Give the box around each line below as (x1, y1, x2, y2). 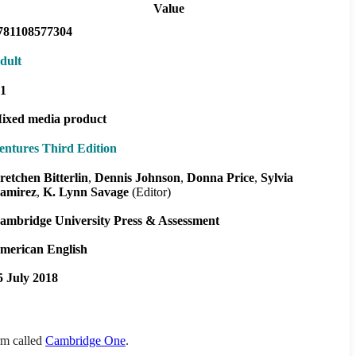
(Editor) (129, 184, 171, 199)
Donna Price (187, 170, 254, 184)
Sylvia (261, 170, 293, 184)
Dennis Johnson (95, 170, 180, 184)
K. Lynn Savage (43, 184, 129, 199)
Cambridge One (45, 333, 126, 347)
